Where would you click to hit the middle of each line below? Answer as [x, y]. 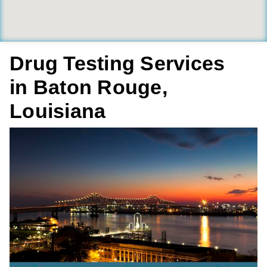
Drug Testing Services [117, 63]
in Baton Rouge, [89, 87]
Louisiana [58, 111]
